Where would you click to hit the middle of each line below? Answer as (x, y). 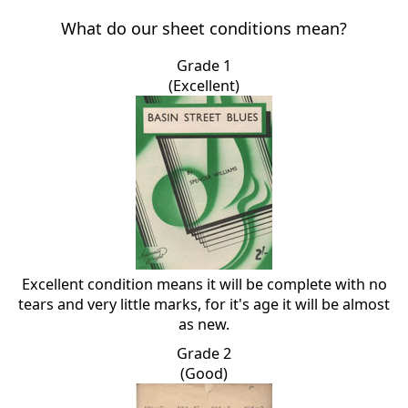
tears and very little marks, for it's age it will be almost (204, 305)
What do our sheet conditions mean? (204, 29)
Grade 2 (204, 354)
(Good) (204, 374)
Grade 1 (204, 66)
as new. (204, 325)
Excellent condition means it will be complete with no (204, 285)
